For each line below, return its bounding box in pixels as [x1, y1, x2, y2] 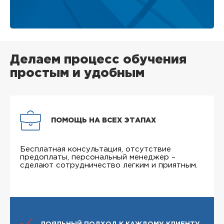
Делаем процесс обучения [10, 54, 186, 65]
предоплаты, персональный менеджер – [20, 153, 175, 160]
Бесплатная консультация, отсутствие [20, 145, 171, 152]
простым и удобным [10, 67, 144, 79]
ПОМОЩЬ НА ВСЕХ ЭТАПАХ [51, 117, 156, 123]
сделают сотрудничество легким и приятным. [20, 161, 197, 168]
